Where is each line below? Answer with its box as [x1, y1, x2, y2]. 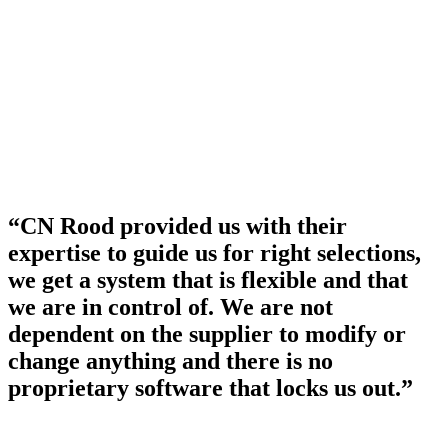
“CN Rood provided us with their [8, 213, 347, 240]
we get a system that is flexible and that [8, 267, 408, 294]
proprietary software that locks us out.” [8, 375, 413, 402]
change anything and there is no [8, 348, 333, 375]
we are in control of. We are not [8, 294, 333, 321]
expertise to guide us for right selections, [8, 240, 421, 267]
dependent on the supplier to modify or [8, 321, 406, 348]
